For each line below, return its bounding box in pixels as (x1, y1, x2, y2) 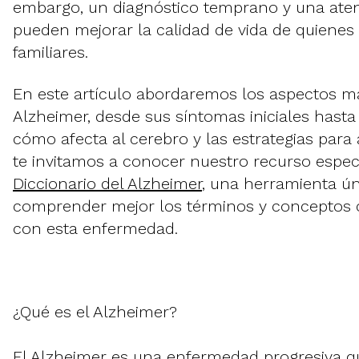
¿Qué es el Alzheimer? (13, 302, 177, 322)
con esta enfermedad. (13, 219, 178, 239)
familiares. (13, 42, 88, 63)
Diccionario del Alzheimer (13, 174, 202, 194)
